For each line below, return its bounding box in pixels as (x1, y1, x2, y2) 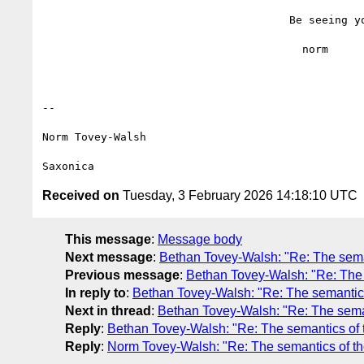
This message (65, 232, 151, 246)
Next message (65, 249, 153, 264)
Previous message (65, 267, 180, 282)
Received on (42, 188, 119, 202)
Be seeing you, (42, 13, 289, 26)
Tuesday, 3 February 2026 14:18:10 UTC (119, 188, 357, 202)
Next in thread (65, 303, 151, 318)
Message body (158, 232, 242, 246)
